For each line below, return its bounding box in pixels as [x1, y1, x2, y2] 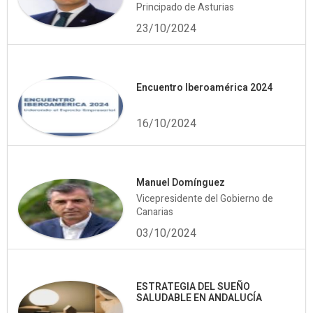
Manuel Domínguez [136, 175, 225, 191]
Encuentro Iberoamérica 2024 [136, 80, 272, 96]
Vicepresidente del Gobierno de [136, 191, 273, 207]
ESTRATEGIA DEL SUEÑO [136, 279, 250, 295]
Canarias [136, 205, 173, 220]
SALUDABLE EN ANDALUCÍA [136, 291, 262, 306]
